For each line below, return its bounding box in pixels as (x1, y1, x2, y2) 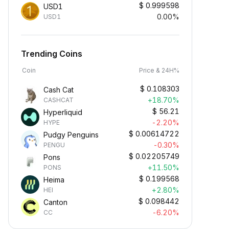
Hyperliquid (43, 108, 82, 117)
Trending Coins (21, 49, 82, 59)
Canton (43, 198, 67, 207)
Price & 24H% (139, 66, 179, 74)
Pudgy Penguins (43, 130, 99, 139)
